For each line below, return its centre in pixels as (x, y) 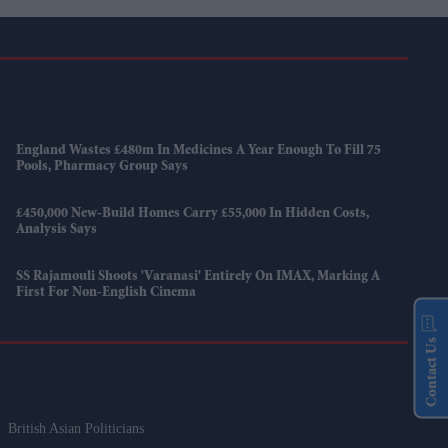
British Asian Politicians (76, 429)
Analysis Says (57, 230)
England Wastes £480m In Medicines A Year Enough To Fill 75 (199, 151)
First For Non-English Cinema (106, 293)
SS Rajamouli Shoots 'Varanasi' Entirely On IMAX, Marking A (198, 277)
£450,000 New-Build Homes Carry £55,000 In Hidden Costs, (193, 214)
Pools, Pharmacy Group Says (102, 167)
